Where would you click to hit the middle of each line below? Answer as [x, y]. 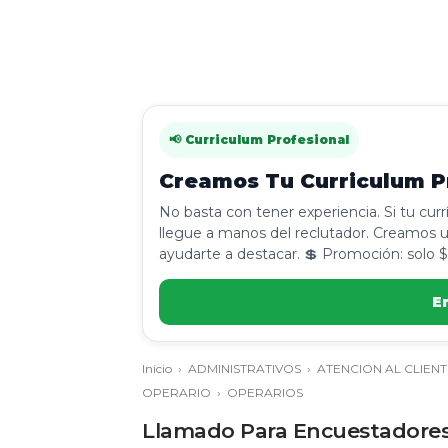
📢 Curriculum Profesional [259, 139]
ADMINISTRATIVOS [244, 368]
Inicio [157, 368]
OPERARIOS [265, 392]
